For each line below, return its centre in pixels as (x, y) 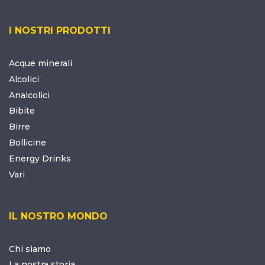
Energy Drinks (40, 158)
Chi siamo (30, 249)
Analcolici (29, 95)
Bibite (22, 111)
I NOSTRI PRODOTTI (60, 30)
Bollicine (28, 142)
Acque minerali (41, 63)
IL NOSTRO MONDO (58, 216)
